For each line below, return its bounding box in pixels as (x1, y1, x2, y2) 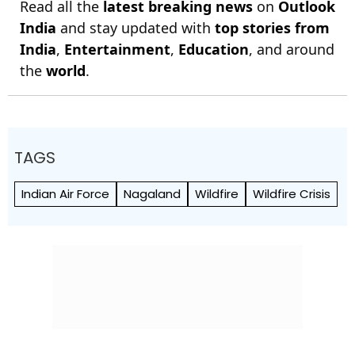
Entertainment (64, 40, 170, 59)
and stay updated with (56, 18, 215, 38)
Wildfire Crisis (253, 185, 330, 203)
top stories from (215, 18, 330, 38)
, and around (249, 40, 334, 59)
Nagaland (124, 185, 181, 203)
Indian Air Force (21, 185, 109, 203)
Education (178, 40, 249, 59)
